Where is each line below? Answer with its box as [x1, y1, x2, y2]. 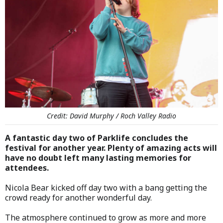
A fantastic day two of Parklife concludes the [5, 132, 188, 143]
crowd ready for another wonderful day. [5, 192, 152, 203]
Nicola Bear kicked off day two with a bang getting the [5, 182, 207, 193]
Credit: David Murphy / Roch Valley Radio [47, 111, 176, 120]
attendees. [5, 162, 49, 173]
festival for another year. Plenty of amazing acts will [5, 142, 217, 153]
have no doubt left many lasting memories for [5, 152, 191, 163]
